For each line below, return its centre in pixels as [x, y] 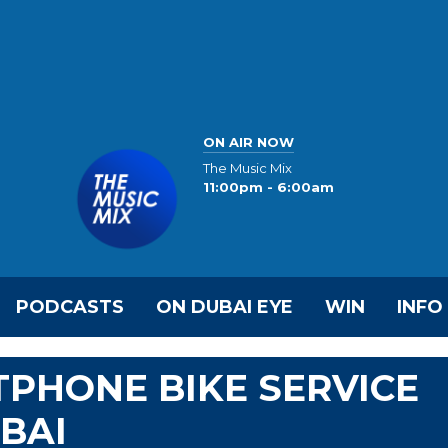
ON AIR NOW [248, 141]
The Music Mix [247, 168]
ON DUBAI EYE [224, 307]
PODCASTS [70, 307]
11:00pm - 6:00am [268, 187]
